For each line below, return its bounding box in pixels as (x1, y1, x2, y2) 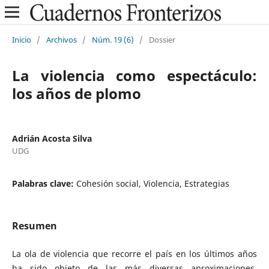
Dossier (148, 34, 175, 45)
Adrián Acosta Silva (11, 132, 92, 144)
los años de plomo (11, 83, 141, 103)
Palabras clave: (11, 177, 76, 189)
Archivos (46, 34, 77, 45)
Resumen (11, 219, 57, 232)
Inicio (11, 34, 31, 45)
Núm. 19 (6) (91, 34, 134, 45)
